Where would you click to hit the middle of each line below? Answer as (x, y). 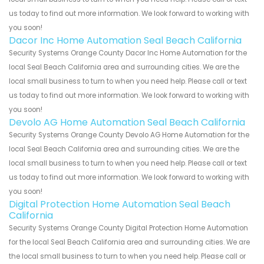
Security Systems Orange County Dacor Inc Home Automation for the (128, 53)
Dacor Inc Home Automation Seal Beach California (125, 41)
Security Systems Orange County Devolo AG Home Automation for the (129, 135)
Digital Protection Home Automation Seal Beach (120, 204)
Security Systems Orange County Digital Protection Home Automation (128, 228)
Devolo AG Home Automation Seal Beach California (127, 123)
